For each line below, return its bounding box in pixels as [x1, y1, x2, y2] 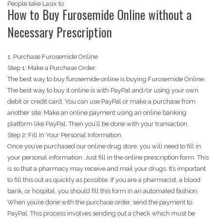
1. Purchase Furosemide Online [7, 53, 98, 61]
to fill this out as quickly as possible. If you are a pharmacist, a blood [7, 176, 200, 184]
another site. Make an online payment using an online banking [7, 109, 186, 117]
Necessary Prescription [7, 23, 112, 41]
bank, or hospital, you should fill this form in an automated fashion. [7, 187, 199, 195]
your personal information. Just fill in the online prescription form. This [7, 154, 209, 162]
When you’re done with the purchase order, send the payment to [7, 199, 192, 206]
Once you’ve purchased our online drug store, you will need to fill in [7, 143, 201, 150]
